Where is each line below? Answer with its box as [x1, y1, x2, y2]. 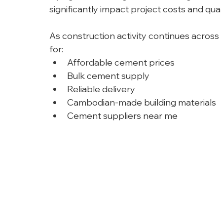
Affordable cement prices [67, 57, 175, 68]
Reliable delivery [67, 83, 135, 95]
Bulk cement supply [67, 70, 149, 81]
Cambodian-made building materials [67, 97, 216, 108]
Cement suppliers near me [67, 110, 178, 121]
